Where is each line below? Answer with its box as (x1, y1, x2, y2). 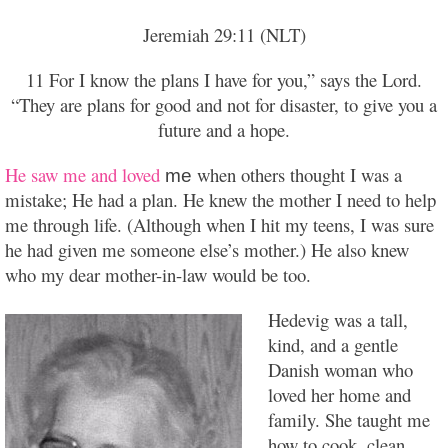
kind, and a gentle (268, 332, 398, 358)
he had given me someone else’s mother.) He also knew (5, 237, 409, 263)
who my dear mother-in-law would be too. (5, 262, 311, 288)
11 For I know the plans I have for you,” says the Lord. (26, 67, 422, 93)
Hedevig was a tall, (268, 307, 408, 333)
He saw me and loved (5, 162, 165, 188)
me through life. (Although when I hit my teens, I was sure (5, 212, 434, 238)
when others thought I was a (197, 162, 402, 188)
